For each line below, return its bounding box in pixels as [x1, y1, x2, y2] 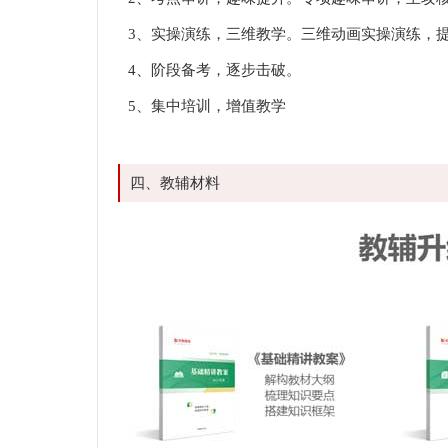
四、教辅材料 [130, 175, 220, 191]
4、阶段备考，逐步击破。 [128, 62, 301, 78]
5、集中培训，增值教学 [128, 98, 286, 114]
